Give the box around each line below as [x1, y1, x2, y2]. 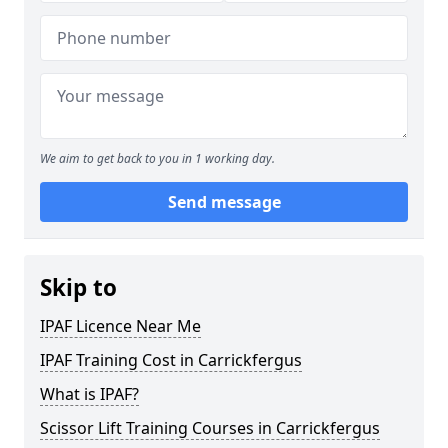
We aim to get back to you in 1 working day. [40, 150, 275, 167]
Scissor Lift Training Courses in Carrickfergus [40, 417, 380, 439]
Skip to [40, 272, 117, 303]
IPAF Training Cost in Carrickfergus [40, 349, 302, 371]
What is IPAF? [40, 383, 139, 405]
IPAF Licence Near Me [40, 315, 201, 337]
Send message [167, 191, 281, 213]
